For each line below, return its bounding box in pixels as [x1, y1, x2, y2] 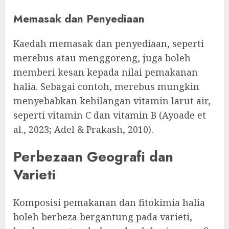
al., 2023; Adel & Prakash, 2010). [13, 123, 153, 135]
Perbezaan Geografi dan [13, 147, 173, 167]
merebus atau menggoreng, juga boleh [13, 51, 191, 64]
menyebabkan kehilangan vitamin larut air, [13, 94, 211, 107]
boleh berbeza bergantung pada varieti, [13, 210, 192, 223]
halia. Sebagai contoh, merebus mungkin [13, 80, 199, 93]
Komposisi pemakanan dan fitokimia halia [13, 196, 205, 209]
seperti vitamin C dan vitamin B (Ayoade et [13, 108, 206, 121]
